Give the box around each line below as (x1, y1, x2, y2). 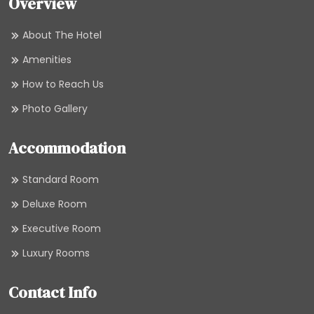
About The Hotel (22, 28, 102, 43)
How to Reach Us (22, 77, 104, 92)
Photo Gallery (22, 102, 88, 116)
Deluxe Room (22, 197, 87, 212)
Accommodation (8, 137, 125, 159)
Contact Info (8, 282, 97, 303)
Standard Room (22, 172, 99, 187)
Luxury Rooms (22, 246, 90, 261)
